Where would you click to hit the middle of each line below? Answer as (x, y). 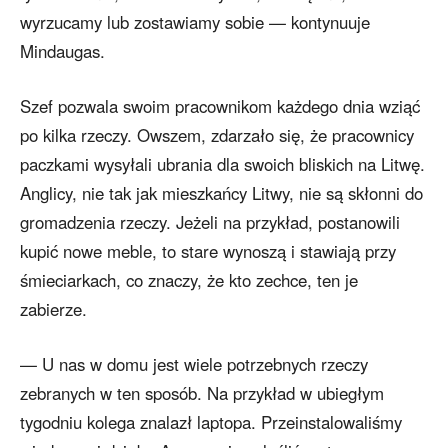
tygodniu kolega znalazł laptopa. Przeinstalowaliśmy (211, 422)
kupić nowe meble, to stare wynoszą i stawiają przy (208, 251)
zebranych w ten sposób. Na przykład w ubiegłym (202, 393)
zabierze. (53, 309)
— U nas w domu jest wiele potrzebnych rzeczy (194, 364)
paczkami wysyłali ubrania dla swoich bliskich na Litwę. (222, 164)
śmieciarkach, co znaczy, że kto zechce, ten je (189, 280)
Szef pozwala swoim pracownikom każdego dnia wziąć (220, 106)
